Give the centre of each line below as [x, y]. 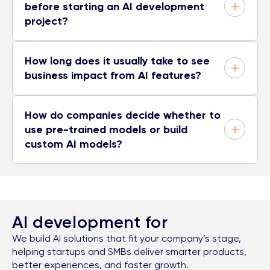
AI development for [90, 222]
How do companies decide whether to [123, 115]
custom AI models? [74, 144]
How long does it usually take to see [117, 61]
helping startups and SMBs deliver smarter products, [129, 251]
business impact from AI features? [113, 75]
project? [46, 21]
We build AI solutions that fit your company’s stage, [127, 238]
